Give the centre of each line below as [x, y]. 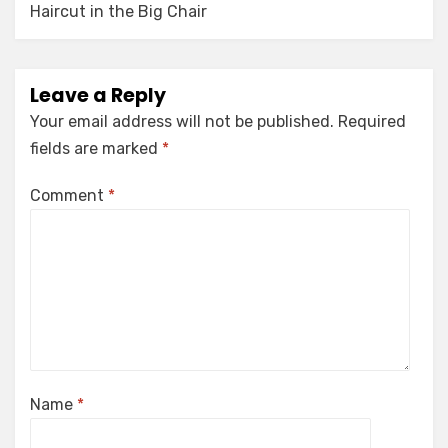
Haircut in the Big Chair [118, 11]
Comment [69, 195]
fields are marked [96, 148]
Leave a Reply [98, 95]
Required [372, 121]
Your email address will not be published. [182, 121]
